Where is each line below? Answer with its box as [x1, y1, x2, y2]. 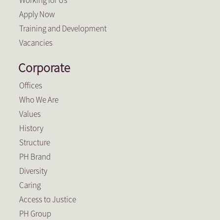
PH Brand [19, 151, 51, 163]
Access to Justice [19, 194, 76, 205]
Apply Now [19, 9, 55, 20]
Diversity [19, 165, 47, 177]
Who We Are [19, 94, 58, 106]
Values [19, 109, 41, 120]
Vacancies [19, 37, 53, 49]
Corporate [18, 59, 70, 76]
